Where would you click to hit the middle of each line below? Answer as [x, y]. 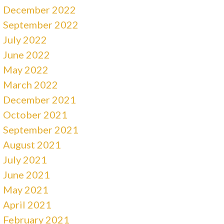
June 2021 [27, 174]
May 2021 [26, 189]
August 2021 [32, 144]
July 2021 [25, 159]
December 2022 [40, 9]
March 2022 [31, 84]
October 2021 [35, 114]
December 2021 [40, 99]
